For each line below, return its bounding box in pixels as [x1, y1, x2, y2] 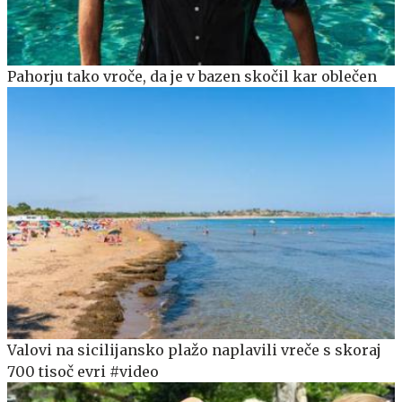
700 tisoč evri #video [7, 362, 159, 380]
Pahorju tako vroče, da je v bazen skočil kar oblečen [7, 67, 377, 86]
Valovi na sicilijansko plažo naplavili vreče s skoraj [7, 340, 381, 359]
